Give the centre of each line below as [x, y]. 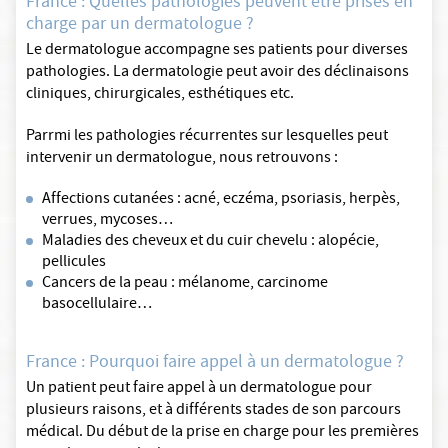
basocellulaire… [97, 305]
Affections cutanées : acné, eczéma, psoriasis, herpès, [221, 200]
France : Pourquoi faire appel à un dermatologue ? [215, 364]
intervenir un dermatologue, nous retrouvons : [182, 159]
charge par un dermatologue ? [140, 26]
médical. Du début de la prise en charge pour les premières [222, 433]
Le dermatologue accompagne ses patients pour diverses [217, 51]
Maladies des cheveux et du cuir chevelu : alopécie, [210, 242]
